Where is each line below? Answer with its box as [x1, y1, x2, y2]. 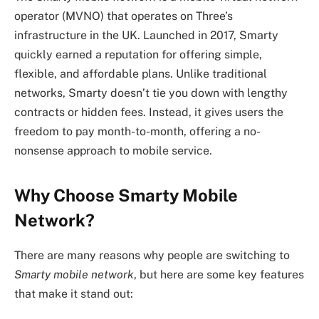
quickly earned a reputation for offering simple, [14, 47, 262, 61]
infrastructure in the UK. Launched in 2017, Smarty [14, 28, 278, 42]
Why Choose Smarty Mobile [14, 185, 238, 206]
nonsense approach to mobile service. [14, 143, 212, 157]
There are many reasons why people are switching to [14, 249, 290, 263]
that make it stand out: [14, 287, 133, 301]
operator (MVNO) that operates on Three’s [14, 9, 233, 23]
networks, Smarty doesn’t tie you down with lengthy [14, 85, 288, 100]
